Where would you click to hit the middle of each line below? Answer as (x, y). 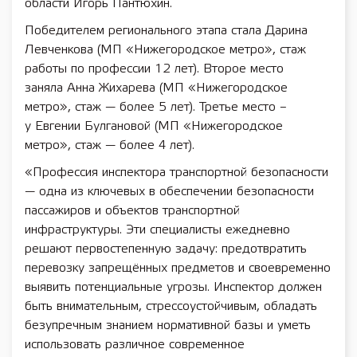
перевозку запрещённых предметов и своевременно (178, 268)
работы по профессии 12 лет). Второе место (154, 69)
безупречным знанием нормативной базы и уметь (168, 326)
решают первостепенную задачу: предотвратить (166, 249)
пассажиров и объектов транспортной (132, 211)
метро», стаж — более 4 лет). (110, 145)
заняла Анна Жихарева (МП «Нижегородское (156, 88)
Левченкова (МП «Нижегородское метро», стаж (165, 50)
